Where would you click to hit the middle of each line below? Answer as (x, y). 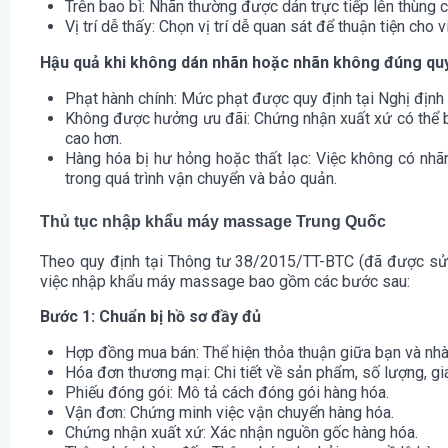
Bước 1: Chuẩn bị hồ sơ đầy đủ (150, 317)
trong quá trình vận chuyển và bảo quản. (201, 178)
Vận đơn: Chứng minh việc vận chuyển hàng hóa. (229, 413)
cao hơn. (93, 138)
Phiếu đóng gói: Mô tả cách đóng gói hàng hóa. (227, 393)
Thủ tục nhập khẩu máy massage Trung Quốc (213, 221)
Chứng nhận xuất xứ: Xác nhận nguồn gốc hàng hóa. (241, 433)
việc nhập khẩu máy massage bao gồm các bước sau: (225, 282)
